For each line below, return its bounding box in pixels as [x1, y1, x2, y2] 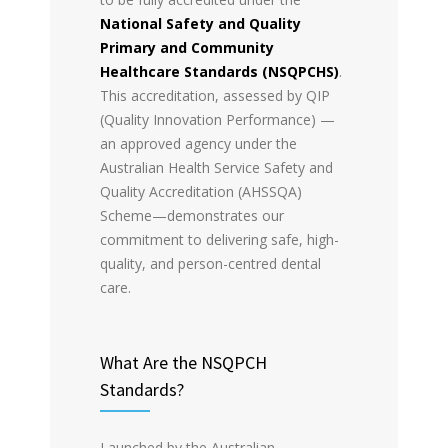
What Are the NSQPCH [100, 350, 267, 374]
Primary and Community [100, 37, 274, 57]
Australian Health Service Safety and [100, 157, 333, 177]
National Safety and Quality [100, 13, 301, 33]
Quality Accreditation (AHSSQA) [100, 181, 302, 201]
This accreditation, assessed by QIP [100, 85, 330, 105]
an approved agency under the [100, 133, 297, 153]
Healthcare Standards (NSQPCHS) [100, 61, 339, 81]
